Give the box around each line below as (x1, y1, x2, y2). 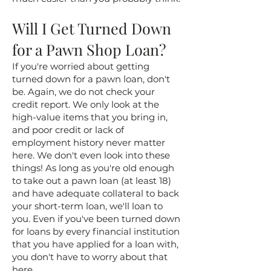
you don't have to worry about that (12, 251, 168, 263)
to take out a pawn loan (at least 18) (12, 175, 171, 186)
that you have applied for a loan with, (12, 238, 178, 250)
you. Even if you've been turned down (12, 213, 180, 224)
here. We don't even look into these (12, 149, 170, 161)
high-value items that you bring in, (12, 111, 168, 123)
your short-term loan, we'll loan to (12, 200, 163, 212)
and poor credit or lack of (12, 124, 124, 135)
